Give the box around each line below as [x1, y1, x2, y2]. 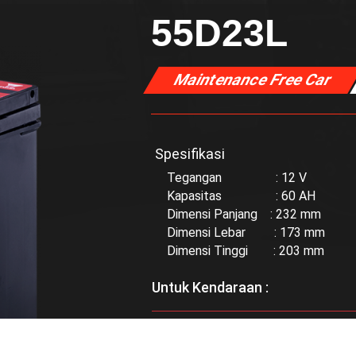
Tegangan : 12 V [167, 170, 308, 185]
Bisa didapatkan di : [167, 330, 291, 346]
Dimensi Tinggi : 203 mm [167, 243, 325, 258]
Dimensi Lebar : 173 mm [167, 225, 326, 240]
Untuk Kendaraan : [152, 279, 269, 296]
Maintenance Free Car [171, 71, 337, 89]
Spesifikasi [155, 145, 226, 162]
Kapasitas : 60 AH [167, 188, 316, 203]
